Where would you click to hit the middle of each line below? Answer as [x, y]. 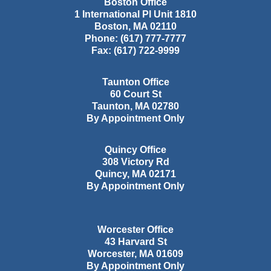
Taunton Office [135, 82]
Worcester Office [135, 230]
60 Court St [135, 94]
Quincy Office [135, 150]
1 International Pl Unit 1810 [135, 15]
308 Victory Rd [135, 162]
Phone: [103, 39]
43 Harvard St [135, 242]
